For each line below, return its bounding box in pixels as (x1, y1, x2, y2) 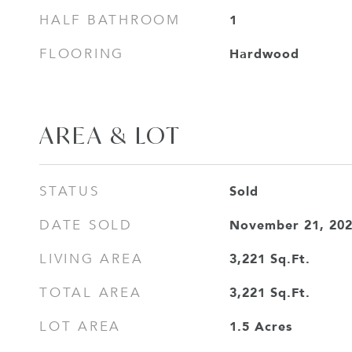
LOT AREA (39, 318, 121, 335)
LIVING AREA (39, 251, 144, 267)
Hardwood (229, 43, 299, 64)
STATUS (39, 183, 100, 200)
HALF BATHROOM (39, 12, 181, 28)
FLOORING (39, 46, 124, 62)
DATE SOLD (39, 217, 133, 233)
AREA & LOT (39, 120, 181, 150)
